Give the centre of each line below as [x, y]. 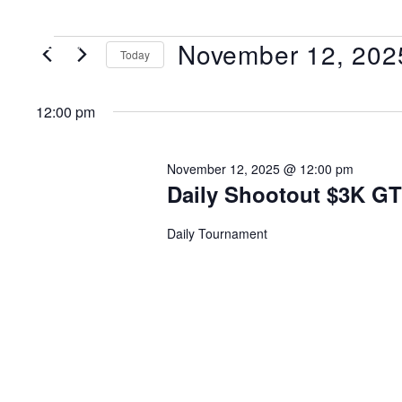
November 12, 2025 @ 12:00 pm [260, 169]
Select [202, 80]
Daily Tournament [217, 233]
